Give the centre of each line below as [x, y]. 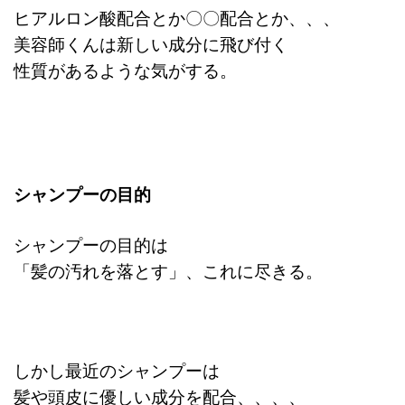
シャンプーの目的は [91, 244]
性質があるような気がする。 [125, 69]
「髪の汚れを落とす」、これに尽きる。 [168, 270]
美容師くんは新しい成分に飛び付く [151, 43]
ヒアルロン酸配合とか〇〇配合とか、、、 [177, 17]
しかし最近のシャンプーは [117, 369]
